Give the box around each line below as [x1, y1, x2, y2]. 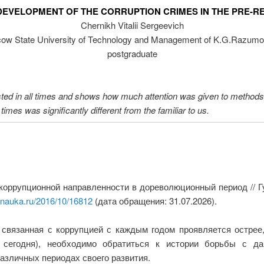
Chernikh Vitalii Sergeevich [80, 19, 184, 32]
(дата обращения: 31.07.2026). [92, 194, 217, 207]
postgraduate [107, 47, 157, 60]
